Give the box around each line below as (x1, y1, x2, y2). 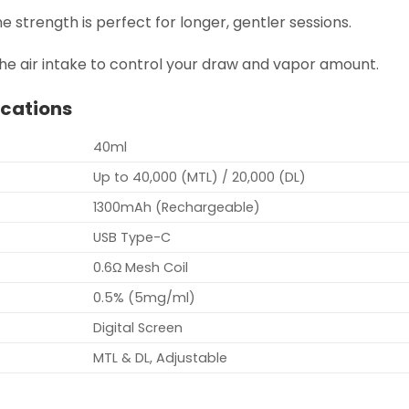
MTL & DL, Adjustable (93, 349, 228, 368)
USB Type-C (93, 228, 172, 247)
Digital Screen (93, 319, 184, 338)
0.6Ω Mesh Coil (93, 258, 189, 278)
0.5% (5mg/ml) (93, 288, 196, 308)
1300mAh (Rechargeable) (93, 198, 261, 217)
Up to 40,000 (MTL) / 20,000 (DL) (93, 168, 307, 187)
